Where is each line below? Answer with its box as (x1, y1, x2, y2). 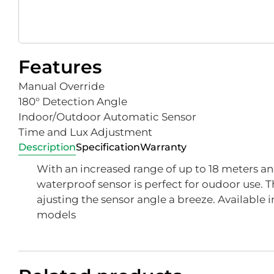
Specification (76, 141, 140, 153)
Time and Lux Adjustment (18, 125, 152, 138)
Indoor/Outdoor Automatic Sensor (18, 110, 196, 123)
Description (18, 141, 76, 153)
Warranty (140, 141, 187, 153)
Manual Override (18, 80, 105, 92)
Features (18, 55, 102, 78)
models (37, 208, 76, 221)
